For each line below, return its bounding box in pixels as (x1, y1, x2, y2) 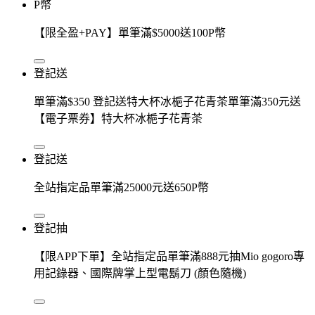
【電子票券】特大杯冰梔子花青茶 (34, 112, 202, 124)
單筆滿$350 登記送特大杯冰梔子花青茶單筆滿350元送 (34, 95, 301, 108)
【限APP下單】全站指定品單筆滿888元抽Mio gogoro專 (34, 250, 304, 262)
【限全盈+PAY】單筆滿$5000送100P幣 (34, 26, 226, 39)
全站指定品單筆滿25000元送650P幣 (34, 181, 209, 193)
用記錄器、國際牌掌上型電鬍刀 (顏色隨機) (34, 266, 246, 279)
